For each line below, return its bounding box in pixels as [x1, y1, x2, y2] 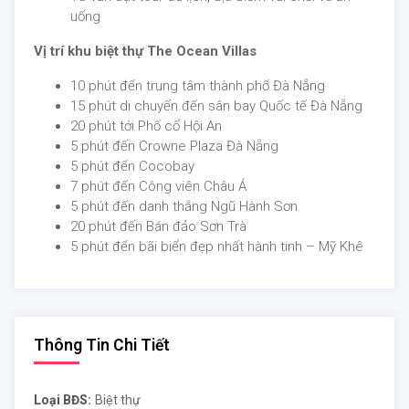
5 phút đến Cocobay [70, 158, 194, 175]
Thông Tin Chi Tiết [34, 336, 170, 355]
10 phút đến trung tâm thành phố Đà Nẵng [70, 78, 325, 95]
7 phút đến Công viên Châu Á [70, 178, 246, 195]
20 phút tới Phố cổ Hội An [70, 118, 222, 135]
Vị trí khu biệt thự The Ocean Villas [34, 43, 257, 60]
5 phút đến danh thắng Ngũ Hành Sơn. [70, 198, 301, 215]
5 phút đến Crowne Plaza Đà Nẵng [70, 138, 278, 155]
